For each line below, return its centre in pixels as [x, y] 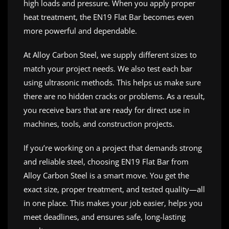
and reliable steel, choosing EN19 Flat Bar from [106, 161]
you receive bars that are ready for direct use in [107, 110]
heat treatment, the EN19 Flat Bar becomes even [109, 17]
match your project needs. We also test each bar [108, 68]
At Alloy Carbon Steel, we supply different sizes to [110, 54]
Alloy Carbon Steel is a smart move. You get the [106, 175]
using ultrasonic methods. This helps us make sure [112, 82]
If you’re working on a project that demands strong [113, 147]
